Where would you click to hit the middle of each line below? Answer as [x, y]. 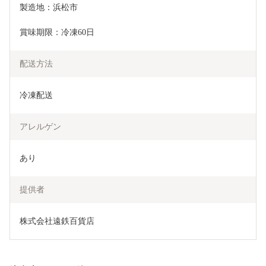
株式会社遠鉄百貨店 [57, 221]
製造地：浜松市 [49, 7]
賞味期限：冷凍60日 [57, 32]
